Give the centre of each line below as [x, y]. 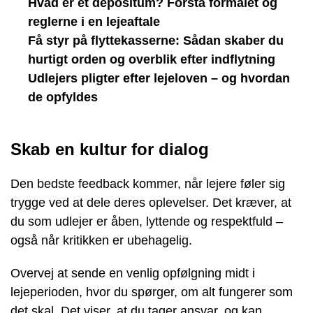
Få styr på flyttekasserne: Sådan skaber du [156, 41]
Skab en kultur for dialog [110, 149]
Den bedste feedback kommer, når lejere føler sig [148, 183]
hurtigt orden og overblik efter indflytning [152, 59]
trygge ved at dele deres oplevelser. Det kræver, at [151, 202]
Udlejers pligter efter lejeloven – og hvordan [159, 78]
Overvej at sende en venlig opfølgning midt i [133, 273]
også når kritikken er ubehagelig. [101, 240]
